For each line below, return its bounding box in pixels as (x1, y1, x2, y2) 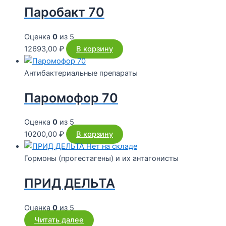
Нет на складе (86, 142, 137, 151)
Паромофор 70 (24, 90, 118, 105)
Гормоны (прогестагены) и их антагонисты (24, 154, 179, 163)
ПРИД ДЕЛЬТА (24, 176, 115, 191)
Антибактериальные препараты (24, 68, 138, 78)
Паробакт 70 (24, 5, 104, 20)
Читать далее (34, 215, 84, 224)
